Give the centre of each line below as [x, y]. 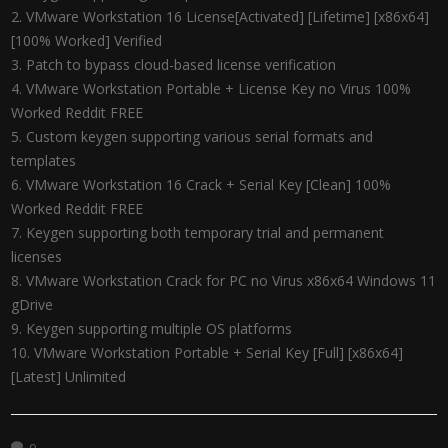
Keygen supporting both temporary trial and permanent [205, 232]
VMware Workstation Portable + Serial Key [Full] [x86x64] [219, 352]
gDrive [32, 304]
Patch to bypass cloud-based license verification [181, 64]
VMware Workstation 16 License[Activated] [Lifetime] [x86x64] [228, 16]
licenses [37, 256]
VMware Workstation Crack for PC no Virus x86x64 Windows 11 [231, 280]
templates [44, 160]
